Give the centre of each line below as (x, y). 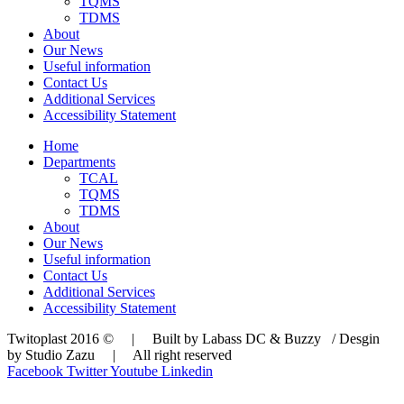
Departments (79, 162)
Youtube (134, 372)
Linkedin (187, 372)
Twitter (87, 372)
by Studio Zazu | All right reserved (119, 355)
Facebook (35, 372)
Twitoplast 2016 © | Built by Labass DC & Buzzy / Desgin (193, 339)
